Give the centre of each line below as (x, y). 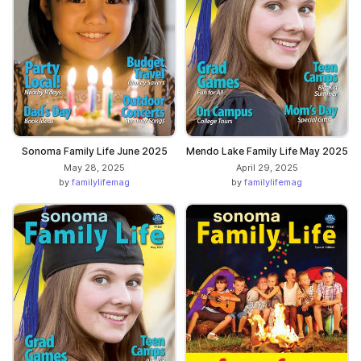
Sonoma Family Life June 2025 (94, 151)
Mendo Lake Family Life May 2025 (267, 151)
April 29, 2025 (267, 168)
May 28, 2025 (94, 168)
